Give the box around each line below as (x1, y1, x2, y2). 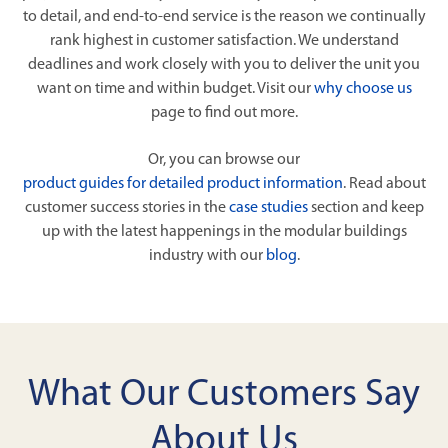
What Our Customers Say (28, 376, 420, 416)
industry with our (148, 248, 266, 265)
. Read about (342, 176, 426, 193)
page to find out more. (150, 105, 298, 122)
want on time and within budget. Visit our (36, 81, 314, 98)
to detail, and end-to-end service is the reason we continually (22, 9, 426, 26)
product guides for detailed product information (22, 176, 343, 193)
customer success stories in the (24, 200, 229, 217)
